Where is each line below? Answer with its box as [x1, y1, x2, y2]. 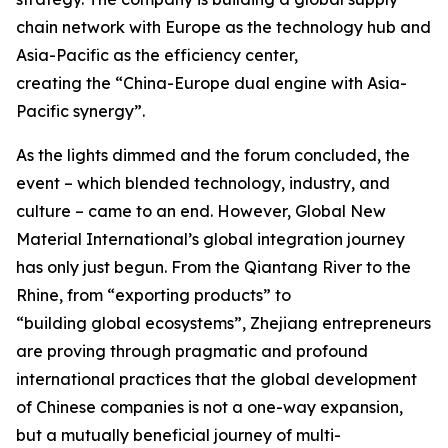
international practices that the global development [16, 369, 417, 390]
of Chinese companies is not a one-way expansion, [16, 397, 403, 418]
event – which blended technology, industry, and [16, 173, 390, 194]
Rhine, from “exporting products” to [16, 285, 291, 306]
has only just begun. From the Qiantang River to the [16, 257, 411, 278]
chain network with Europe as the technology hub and [16, 17, 431, 38]
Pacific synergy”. [16, 101, 145, 122]
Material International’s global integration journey [16, 229, 405, 250]
